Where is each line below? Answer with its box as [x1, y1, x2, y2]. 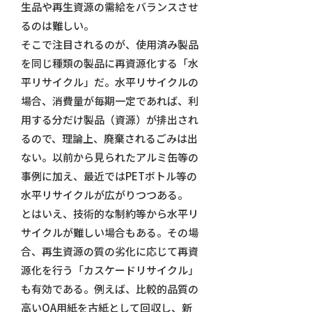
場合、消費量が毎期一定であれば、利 [20, 93, 198, 109]
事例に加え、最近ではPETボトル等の [20, 169, 197, 184]
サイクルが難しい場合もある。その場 [20, 225, 198, 240]
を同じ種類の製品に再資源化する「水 [20, 56, 198, 71]
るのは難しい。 [20, 18, 94, 33]
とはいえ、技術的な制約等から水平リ [20, 206, 198, 221]
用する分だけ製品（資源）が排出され [20, 112, 198, 127]
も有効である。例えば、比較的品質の [20, 281, 198, 297]
